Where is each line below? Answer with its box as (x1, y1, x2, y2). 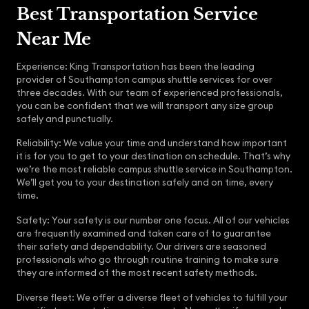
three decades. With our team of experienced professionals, (17, 86, 283, 99)
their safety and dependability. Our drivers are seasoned (17, 241, 266, 253)
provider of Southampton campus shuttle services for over (17, 73, 272, 86)
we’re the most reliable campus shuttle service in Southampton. (17, 163, 292, 176)
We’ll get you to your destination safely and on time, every (17, 177, 273, 189)
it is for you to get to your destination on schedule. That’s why (17, 150, 290, 163)
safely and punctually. (17, 112, 113, 125)
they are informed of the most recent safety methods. (17, 267, 257, 279)
